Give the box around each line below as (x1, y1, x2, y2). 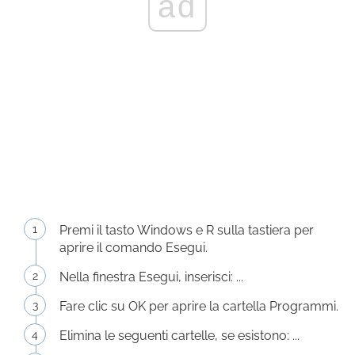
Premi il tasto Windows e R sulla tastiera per (59, 223, 314, 238)
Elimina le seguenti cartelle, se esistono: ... (59, 328, 300, 343)
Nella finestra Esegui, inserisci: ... (59, 269, 243, 284)
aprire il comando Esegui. (59, 240, 208, 255)
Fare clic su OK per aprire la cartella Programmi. (59, 299, 338, 314)
